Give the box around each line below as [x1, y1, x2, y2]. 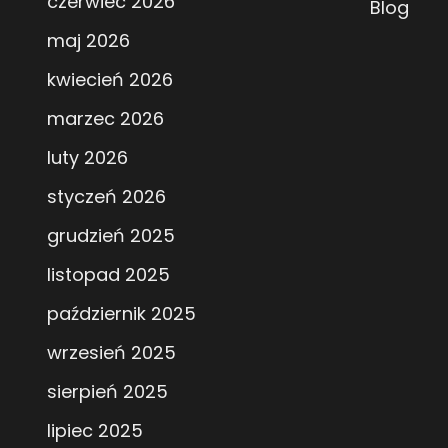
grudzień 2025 [47, 222, 175, 248]
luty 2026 [47, 144, 128, 170]
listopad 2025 [47, 261, 170, 287]
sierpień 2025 [47, 378, 168, 404]
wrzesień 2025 [47, 339, 176, 365]
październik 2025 [47, 300, 196, 326]
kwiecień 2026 [47, 66, 173, 92]
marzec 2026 [47, 105, 164, 131]
